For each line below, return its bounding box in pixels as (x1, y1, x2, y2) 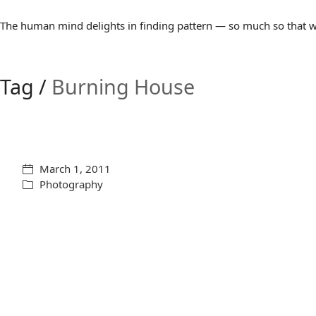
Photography (39, 177, 103, 191)
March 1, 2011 (39, 162, 111, 176)
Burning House (51, 73, 195, 100)
